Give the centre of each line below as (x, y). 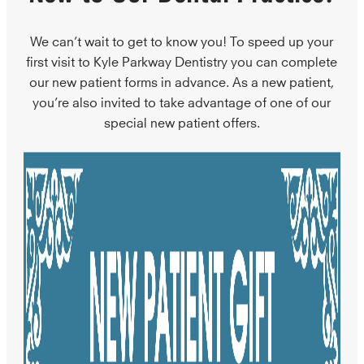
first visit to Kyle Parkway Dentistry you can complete (182, 60)
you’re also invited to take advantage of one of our (182, 101)
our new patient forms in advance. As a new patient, (182, 80)
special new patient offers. (182, 121)
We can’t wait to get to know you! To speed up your (182, 40)
